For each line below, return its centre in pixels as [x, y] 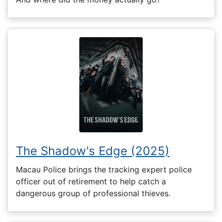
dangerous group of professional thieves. [93, 193]
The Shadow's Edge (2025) [93, 151]
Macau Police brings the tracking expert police [104, 169]
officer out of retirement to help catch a [91, 181]
